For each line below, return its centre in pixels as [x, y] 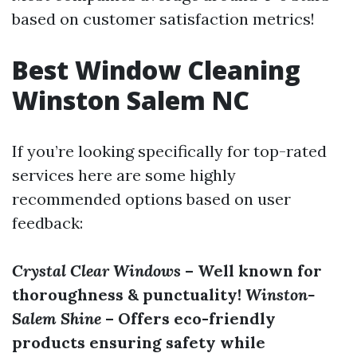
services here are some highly [124, 175]
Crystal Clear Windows [96, 271]
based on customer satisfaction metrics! [163, 19]
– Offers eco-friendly [188, 318]
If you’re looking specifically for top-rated [169, 151]
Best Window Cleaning [156, 70]
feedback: [47, 223]
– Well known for [251, 271]
